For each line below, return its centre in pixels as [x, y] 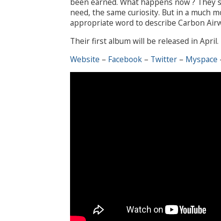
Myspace [202, 59]
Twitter [164, 59]
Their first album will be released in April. [144, 41]
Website [85, 59]
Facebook [125, 59]
